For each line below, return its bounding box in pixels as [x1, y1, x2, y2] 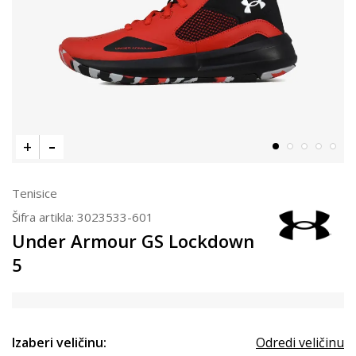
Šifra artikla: [12, 209, 77, 225]
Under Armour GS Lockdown [12, 229, 254, 253]
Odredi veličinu [256, 334, 344, 351]
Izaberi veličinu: [12, 334, 106, 351]
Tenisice [12, 185, 57, 201]
